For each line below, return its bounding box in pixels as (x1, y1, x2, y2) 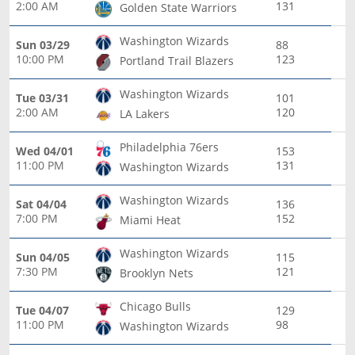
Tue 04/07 (16, 302, 69, 318)
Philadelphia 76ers (120, 139, 219, 155)
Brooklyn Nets (120, 265, 193, 281)
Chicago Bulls (120, 298, 191, 314)
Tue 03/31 (16, 90, 69, 105)
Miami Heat (120, 212, 181, 227)
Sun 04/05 (16, 249, 70, 265)
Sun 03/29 (16, 36, 70, 52)
